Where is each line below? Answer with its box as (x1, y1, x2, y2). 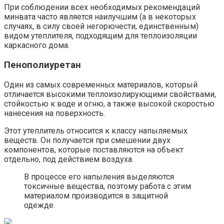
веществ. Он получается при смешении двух (4, 135, 170, 145)
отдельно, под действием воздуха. (4, 154, 133, 164)
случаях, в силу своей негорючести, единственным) (4, 21, 198, 31)
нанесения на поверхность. (4, 108, 105, 118)
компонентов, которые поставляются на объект (4, 144, 183, 154)
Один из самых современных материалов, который (4, 79, 197, 89)
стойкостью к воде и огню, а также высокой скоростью (4, 98, 214, 108)
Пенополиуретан (4, 59, 81, 71)
